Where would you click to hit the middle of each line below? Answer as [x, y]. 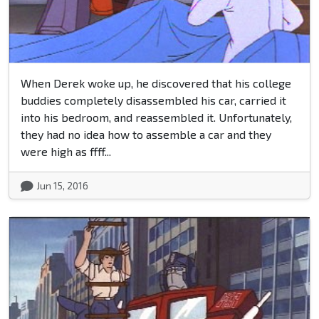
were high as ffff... [66, 152]
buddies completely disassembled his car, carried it [153, 100]
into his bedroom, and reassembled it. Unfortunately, [156, 117]
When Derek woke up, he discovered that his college [156, 83]
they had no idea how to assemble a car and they [146, 135]
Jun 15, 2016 [62, 186]
